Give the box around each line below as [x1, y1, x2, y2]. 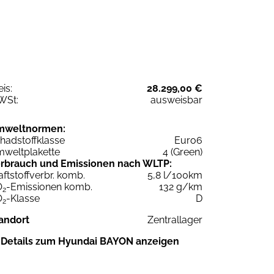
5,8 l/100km [147, 169, 202, 181]
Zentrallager [147, 213, 202, 226]
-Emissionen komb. [6, 180, 92, 193]
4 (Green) [163, 146, 202, 158]
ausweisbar [150, 94, 202, 106]
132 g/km [159, 180, 202, 193]
